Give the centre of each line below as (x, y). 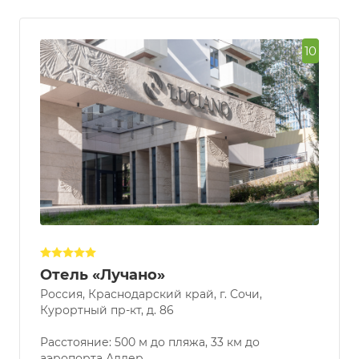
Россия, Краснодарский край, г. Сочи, (151, 311)
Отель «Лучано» (103, 291)
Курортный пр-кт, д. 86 (107, 327)
